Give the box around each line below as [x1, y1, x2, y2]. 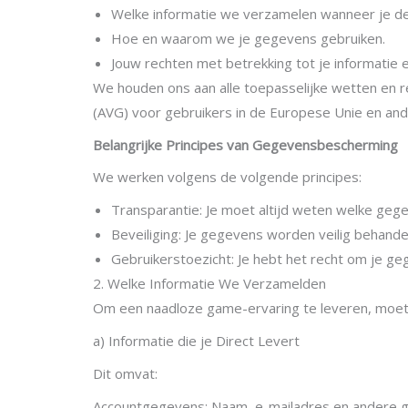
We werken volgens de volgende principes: [93, 168, 362, 187]
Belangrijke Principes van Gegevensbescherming [93, 135, 398, 154]
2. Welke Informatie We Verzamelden [93, 274, 326, 293]
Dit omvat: [93, 363, 158, 382]
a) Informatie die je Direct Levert [93, 331, 300, 351]
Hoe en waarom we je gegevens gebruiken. [111, 28, 385, 47]
